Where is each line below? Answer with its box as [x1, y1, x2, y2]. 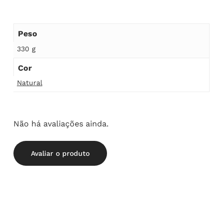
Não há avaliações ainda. [13, 119, 109, 129]
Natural [16, 79, 42, 87]
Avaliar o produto [30, 149, 90, 158]
